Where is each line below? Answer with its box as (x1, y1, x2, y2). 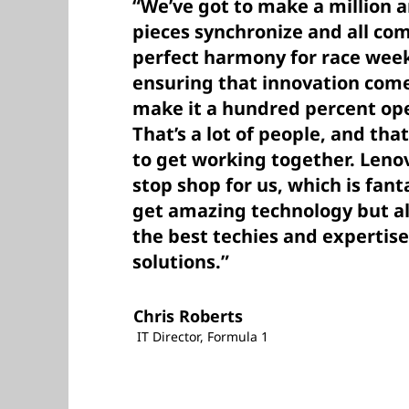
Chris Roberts (133, 305, 243, 327)
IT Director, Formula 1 (133, 328, 268, 345)
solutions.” (132, 249, 234, 274)
